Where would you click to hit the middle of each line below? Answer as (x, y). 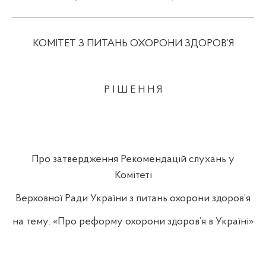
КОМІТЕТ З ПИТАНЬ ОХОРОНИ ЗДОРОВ (129, 43)
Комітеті (133, 175)
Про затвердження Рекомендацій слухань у (133, 159)
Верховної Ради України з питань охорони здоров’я (133, 198)
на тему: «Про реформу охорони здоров (106, 221)
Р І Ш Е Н (126, 90)
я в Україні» (227, 221)
